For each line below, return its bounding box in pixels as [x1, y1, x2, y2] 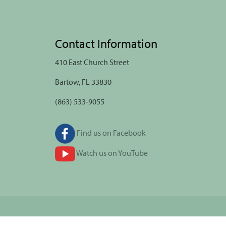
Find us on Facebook [75, 127, 146, 138]
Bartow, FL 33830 [54, 77, 111, 87]
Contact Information [54, 36, 157, 51]
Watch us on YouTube [75, 147, 148, 158]
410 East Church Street [54, 57, 129, 67]
